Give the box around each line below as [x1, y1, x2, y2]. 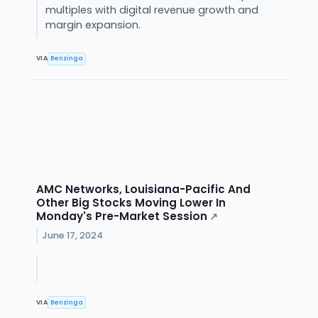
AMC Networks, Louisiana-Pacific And [36, 182, 251, 197]
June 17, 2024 [42, 229, 104, 241]
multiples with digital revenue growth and [45, 2, 258, 17]
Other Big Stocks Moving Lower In [36, 195, 226, 210]
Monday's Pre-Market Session [36, 209, 207, 224]
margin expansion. [45, 17, 143, 32]
